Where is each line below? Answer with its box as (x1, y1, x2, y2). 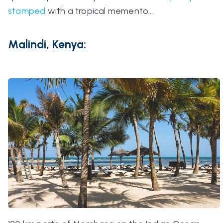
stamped (8, 5, 46, 16)
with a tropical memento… (45, 5, 155, 16)
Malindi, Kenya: (8, 37, 86, 51)
